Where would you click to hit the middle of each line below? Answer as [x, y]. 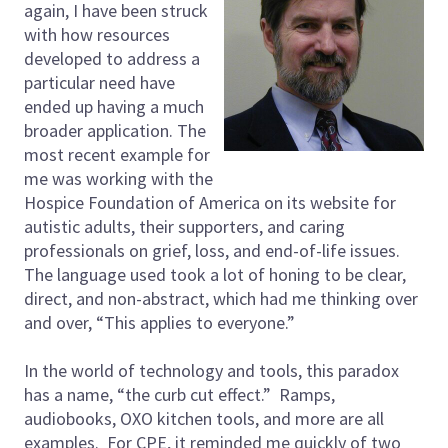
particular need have [99, 82]
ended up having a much [114, 106]
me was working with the [118, 178]
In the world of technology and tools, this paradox [211, 370]
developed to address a [112, 58]
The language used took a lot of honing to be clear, [215, 274]
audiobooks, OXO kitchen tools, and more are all [204, 418]
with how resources [97, 34]
